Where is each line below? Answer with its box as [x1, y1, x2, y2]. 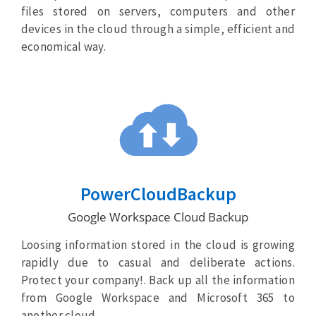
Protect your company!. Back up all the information [20, 272, 296, 288]
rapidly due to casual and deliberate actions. [20, 255, 296, 271]
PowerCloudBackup [80, 182, 236, 206]
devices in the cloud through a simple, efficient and [20, 21, 296, 37]
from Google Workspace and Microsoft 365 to [20, 290, 296, 306]
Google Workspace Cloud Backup [68, 209, 248, 226]
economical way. [20, 39, 106, 55]
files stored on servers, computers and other [20, 4, 296, 20]
